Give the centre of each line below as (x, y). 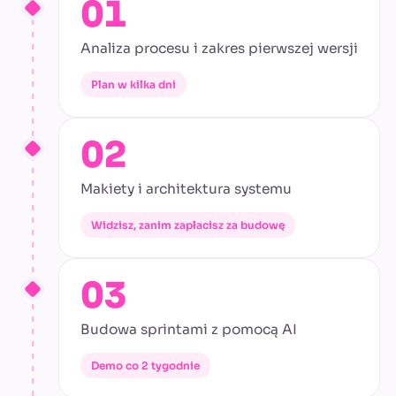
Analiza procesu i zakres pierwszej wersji (219, 49)
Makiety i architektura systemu (186, 189)
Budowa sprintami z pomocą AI (189, 330)
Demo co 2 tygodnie (145, 366)
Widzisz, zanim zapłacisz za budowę (188, 225)
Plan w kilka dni (133, 85)
